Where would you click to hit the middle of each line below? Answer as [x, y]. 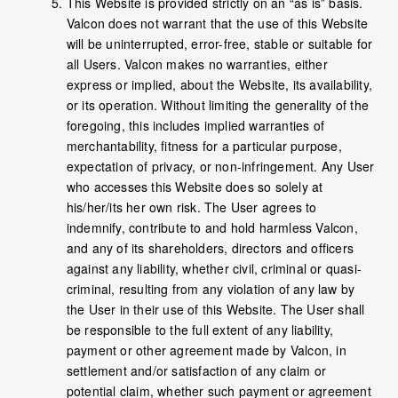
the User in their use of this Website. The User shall [215, 310]
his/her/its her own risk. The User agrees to [191, 207]
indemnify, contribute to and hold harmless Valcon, [212, 228]
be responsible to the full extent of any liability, [199, 330]
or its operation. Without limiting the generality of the [217, 105]
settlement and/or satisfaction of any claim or [196, 371]
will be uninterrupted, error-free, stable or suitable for [219, 44]
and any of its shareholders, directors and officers [210, 248]
